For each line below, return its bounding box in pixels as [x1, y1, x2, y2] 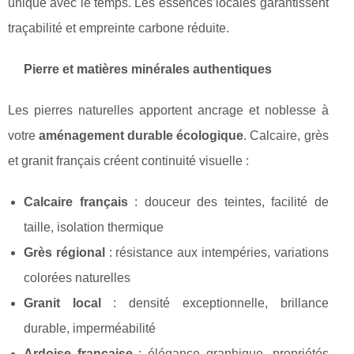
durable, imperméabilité [24, 322, 156, 336]
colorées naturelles [24, 271, 130, 285]
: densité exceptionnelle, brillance [100, 296, 329, 311]
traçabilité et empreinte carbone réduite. [8, 21, 229, 36]
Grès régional [24, 246, 105, 260]
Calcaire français [24, 195, 128, 209]
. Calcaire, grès [243, 129, 329, 143]
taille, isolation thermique [24, 220, 164, 235]
